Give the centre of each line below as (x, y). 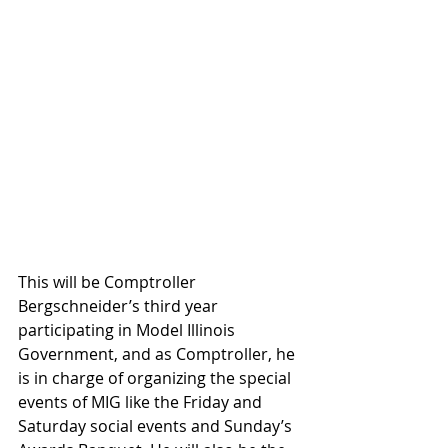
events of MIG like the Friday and (142, 401)
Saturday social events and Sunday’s (157, 425)
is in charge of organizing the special (156, 377)
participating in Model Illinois (128, 329)
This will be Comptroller (109, 281)
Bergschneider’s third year (120, 305)
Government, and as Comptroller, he (158, 353)
